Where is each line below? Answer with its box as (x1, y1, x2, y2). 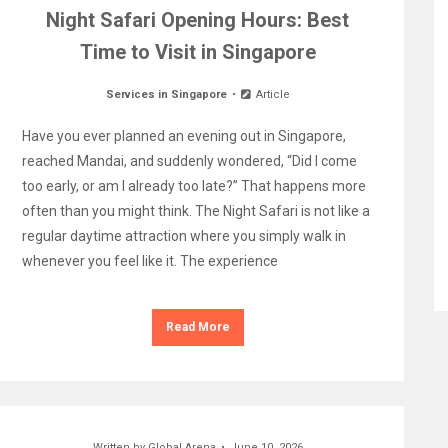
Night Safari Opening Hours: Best (46, 8, 350, 32)
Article (252, 88, 290, 101)
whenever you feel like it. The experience (21, 253, 278, 269)
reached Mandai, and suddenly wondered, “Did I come (21, 153, 357, 169)
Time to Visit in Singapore (79, 40, 316, 64)
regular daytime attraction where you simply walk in (21, 228, 346, 244)
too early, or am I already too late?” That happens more (21, 178, 366, 194)
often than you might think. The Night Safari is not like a (21, 203, 370, 219)
